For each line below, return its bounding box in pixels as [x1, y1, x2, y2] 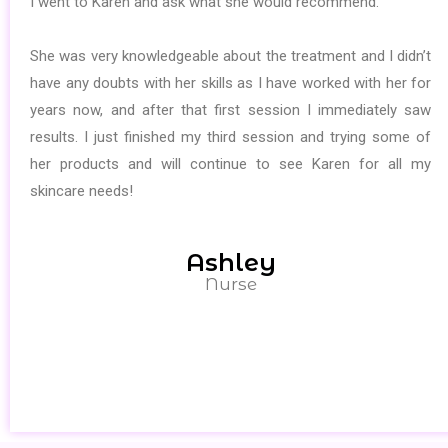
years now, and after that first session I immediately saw [30, 100, 432, 119]
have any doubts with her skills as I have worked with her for [30, 73, 432, 92]
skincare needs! [30, 181, 137, 200]
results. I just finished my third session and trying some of [30, 127, 432, 146]
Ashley [185, 247, 276, 277]
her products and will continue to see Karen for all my [30, 154, 432, 173]
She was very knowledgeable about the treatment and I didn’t [30, 46, 432, 65]
